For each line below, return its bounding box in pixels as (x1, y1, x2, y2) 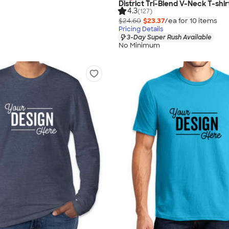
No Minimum (119, 41, 160, 50)
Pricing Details (119, 25, 163, 33)
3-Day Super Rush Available (127, 33, 212, 41)
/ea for (165, 16, 190, 25)
